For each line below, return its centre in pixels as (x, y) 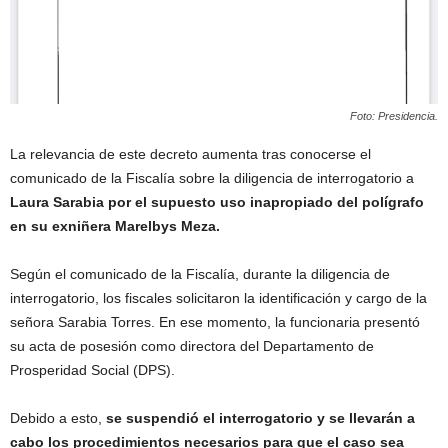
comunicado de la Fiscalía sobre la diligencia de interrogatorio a (212, 177)
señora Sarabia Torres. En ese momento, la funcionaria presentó (215, 321)
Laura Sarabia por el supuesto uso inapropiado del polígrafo (217, 201)
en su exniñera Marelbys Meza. (115, 225)
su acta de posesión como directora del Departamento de (192, 345)
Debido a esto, (58, 417)
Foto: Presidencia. (394, 115)
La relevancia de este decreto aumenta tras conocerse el (190, 153)
